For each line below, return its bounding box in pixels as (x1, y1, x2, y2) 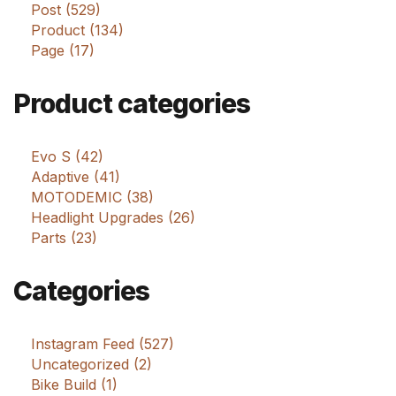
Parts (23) (31, 229, 97, 247)
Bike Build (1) (31, 376, 118, 394)
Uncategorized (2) (31, 355, 152, 374)
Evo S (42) (31, 148, 103, 166)
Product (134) (31, 21, 124, 40)
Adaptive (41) (31, 168, 120, 187)
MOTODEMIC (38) (31, 188, 154, 207)
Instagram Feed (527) (31, 335, 174, 354)
